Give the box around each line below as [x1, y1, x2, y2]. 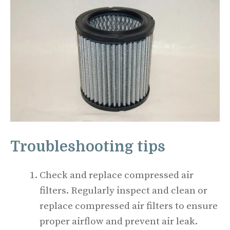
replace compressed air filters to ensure [40, 200, 218, 213]
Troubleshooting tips [10, 139, 169, 156]
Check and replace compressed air [40, 169, 194, 182]
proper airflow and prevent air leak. [40, 216, 200, 228]
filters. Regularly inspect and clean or [40, 185, 207, 197]
